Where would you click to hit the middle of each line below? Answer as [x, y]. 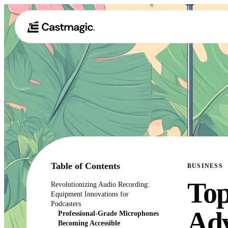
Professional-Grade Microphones [108, 213]
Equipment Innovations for [90, 194]
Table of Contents [85, 166]
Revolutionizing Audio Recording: [100, 184]
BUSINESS [205, 166]
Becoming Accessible [89, 223]
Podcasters [66, 204]
